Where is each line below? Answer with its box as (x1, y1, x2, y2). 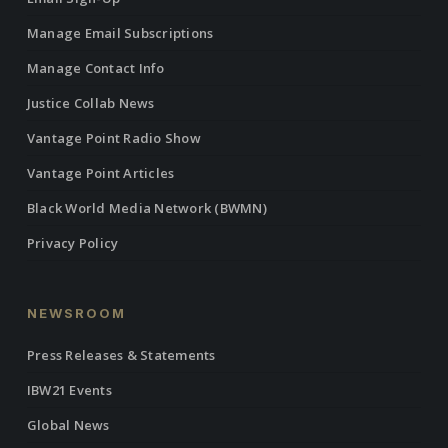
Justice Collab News (26, 94, 155, 113)
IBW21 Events (26, 381, 112, 400)
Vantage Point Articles (26, 164, 175, 183)
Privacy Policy (26, 234, 119, 253)
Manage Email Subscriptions (26, 24, 214, 43)
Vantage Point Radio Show (26, 129, 201, 148)
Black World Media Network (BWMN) (26, 199, 267, 218)
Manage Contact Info (26, 59, 165, 78)
